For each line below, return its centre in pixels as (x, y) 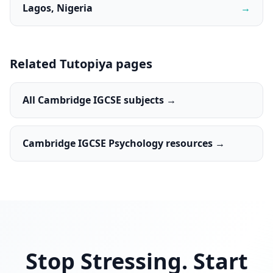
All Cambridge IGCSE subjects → (99, 100)
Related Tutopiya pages (81, 64)
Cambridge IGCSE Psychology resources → (124, 143)
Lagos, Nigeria (58, 8)
